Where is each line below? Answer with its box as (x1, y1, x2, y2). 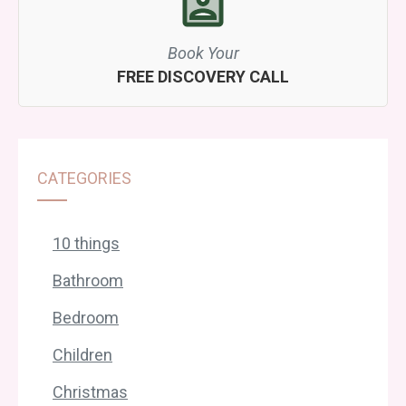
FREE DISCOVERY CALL (117, 67, 289, 87)
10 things (53, 234, 120, 254)
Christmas (53, 382, 128, 402)
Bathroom (53, 271, 123, 291)
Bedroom (53, 308, 119, 328)
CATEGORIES (37, 169, 131, 188)
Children (53, 345, 112, 365)
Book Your (167, 43, 239, 63)
